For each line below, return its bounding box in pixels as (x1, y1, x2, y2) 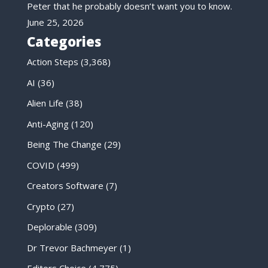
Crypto (26, 200, 55, 212)
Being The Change (26, 138, 102, 151)
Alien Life (26, 97, 63, 109)
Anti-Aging (26, 117, 69, 130)
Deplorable (26, 221, 72, 233)
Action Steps (26, 56, 78, 68)
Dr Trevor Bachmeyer (26, 241, 117, 254)
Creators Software (26, 179, 103, 192)
